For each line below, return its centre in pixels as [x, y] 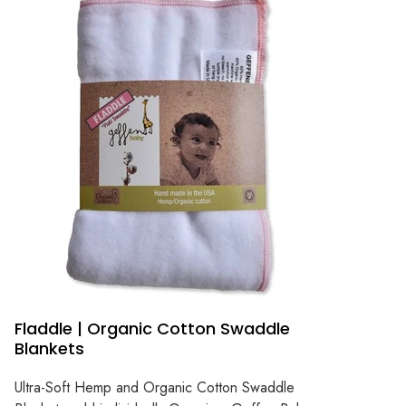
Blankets [49, 348]
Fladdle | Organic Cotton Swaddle [152, 328]
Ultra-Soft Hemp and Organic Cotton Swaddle [155, 388]
